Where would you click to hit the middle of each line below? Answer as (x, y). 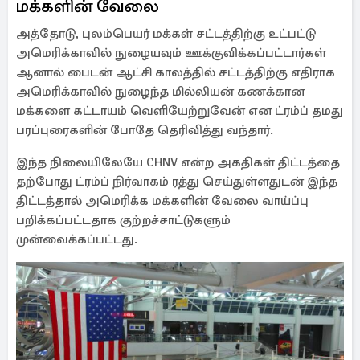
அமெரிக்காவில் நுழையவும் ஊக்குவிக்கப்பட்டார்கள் (171, 53)
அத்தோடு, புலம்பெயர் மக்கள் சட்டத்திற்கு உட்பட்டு (166, 34)
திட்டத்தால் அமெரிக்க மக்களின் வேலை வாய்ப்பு (162, 201)
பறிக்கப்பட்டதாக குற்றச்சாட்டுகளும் (123, 220)
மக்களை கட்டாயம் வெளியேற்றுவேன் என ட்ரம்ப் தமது (180, 111)
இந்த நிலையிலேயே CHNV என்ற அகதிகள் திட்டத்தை (178, 162)
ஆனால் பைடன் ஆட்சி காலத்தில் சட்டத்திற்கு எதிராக (176, 72)
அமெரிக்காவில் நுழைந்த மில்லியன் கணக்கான (160, 92)
